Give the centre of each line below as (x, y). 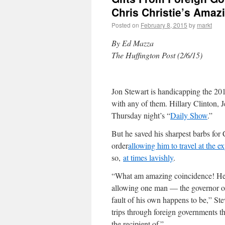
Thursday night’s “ (141, 115)
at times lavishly (148, 157)
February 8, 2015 (164, 25)
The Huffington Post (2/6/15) (157, 55)
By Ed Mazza (133, 43)
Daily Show (189, 115)
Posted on (125, 25)
